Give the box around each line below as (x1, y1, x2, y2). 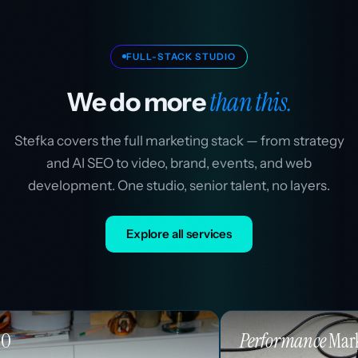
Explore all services (126, 225, 232, 241)
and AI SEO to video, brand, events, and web (46, 154, 312, 171)
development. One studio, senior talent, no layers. (28, 177, 330, 193)
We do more (66, 86, 210, 117)
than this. (209, 85, 292, 119)
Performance (115, 328, 201, 353)
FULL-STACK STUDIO (125, 50, 237, 62)
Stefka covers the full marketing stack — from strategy (14, 132, 344, 149)
